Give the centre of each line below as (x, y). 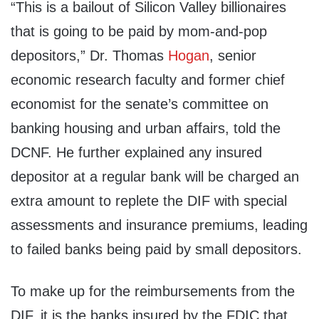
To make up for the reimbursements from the (153, 292)
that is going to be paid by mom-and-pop (139, 32)
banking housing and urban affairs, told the (146, 129)
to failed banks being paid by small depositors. (156, 250)
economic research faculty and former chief (148, 80)
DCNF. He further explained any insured (136, 153)
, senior (233, 56)
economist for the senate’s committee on (140, 104)
